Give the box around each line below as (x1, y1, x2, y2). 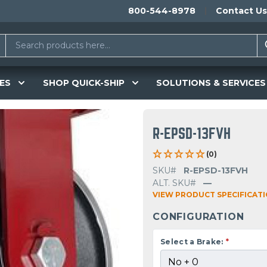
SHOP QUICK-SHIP (42, 77, 125, 88)
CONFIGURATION (153, 211, 244, 223)
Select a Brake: (160, 237, 223, 247)
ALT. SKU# (153, 178, 196, 189)
